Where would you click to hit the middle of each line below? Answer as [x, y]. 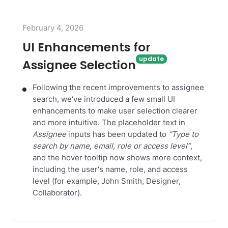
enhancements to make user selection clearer [115, 111]
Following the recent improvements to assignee [118, 88]
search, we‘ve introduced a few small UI [104, 99]
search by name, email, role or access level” [111, 146]
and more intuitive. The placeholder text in [109, 123]
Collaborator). [57, 193]
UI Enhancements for [87, 48]
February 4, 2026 [53, 28]
